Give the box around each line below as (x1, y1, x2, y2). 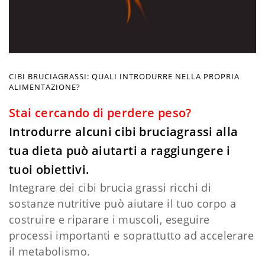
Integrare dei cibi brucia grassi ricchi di (9, 180, 212, 195)
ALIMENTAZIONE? (9, 81, 80, 92)
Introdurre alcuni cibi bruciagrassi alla (9, 123, 238, 140)
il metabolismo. (9, 244, 91, 258)
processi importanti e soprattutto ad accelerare (9, 228, 254, 243)
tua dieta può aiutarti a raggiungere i (9, 142, 231, 159)
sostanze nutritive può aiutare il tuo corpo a (9, 196, 237, 211)
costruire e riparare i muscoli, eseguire (9, 212, 210, 227)
